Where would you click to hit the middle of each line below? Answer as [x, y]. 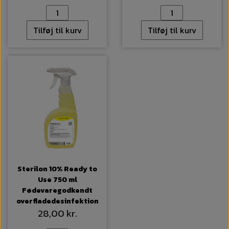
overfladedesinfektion [57, 201]
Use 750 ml [57, 180]
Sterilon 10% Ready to [57, 169]
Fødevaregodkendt [57, 191]
